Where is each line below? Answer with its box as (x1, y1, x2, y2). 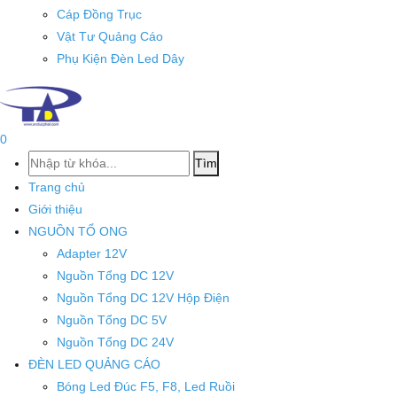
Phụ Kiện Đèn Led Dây (57, 51, 184, 66)
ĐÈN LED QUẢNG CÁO (28, 357, 160, 372)
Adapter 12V (57, 246, 127, 261)
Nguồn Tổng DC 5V (57, 313, 167, 328)
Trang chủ (28, 180, 85, 195)
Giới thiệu (28, 202, 82, 217)
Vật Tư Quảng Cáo (57, 29, 163, 44)
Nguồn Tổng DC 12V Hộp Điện (57, 291, 230, 306)
